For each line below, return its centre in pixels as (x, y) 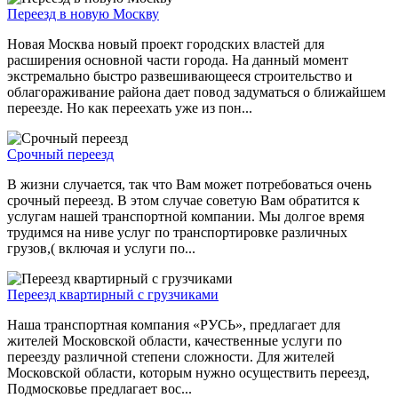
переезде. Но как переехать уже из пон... (130, 108)
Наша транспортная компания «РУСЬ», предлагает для (174, 325)
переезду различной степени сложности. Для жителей (171, 357)
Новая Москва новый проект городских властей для (166, 44)
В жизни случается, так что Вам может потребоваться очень (189, 185)
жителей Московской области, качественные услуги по (175, 341)
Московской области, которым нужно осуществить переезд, (188, 373)
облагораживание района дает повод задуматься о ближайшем (196, 92)
